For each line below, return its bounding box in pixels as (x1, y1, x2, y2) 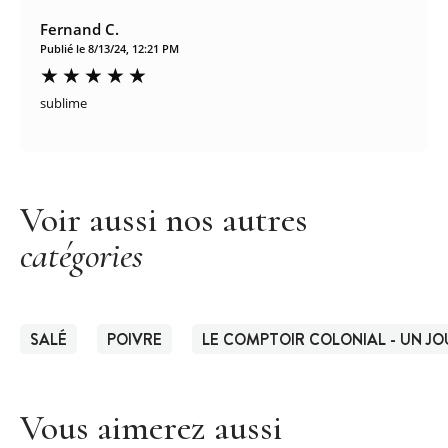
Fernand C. (40, 18, 119, 39)
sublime (40, 93, 87, 112)
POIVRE (107, 327, 162, 351)
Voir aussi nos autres (20, 197, 308, 241)
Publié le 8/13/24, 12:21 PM (40, 40, 179, 56)
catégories (20, 233, 143, 277)
